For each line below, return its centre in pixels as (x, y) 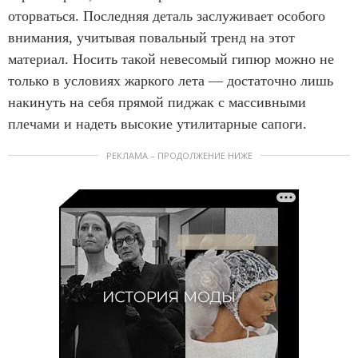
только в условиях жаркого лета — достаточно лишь (171, 80)
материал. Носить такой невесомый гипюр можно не (171, 59)
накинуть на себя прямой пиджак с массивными (157, 102)
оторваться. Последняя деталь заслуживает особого (167, 16)
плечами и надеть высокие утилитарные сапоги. (157, 123)
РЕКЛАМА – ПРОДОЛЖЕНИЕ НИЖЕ (179, 155)
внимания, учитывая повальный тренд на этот (151, 37)
